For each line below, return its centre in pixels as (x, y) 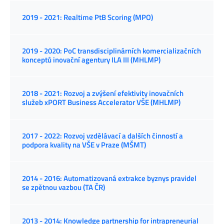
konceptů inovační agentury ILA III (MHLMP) (91, 60)
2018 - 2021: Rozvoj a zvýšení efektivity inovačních (103, 93)
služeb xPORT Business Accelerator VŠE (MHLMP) (101, 102)
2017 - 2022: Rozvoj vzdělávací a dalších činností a (102, 136)
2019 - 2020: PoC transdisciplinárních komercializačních (111, 51)
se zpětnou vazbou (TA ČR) (63, 187)
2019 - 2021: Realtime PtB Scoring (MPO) (87, 17)
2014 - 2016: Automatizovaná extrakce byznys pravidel (109, 178)
